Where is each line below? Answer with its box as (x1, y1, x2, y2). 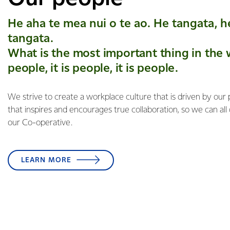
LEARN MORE (21, 156, 72, 164)
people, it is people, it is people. (8, 63, 181, 74)
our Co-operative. (8, 119, 74, 127)
